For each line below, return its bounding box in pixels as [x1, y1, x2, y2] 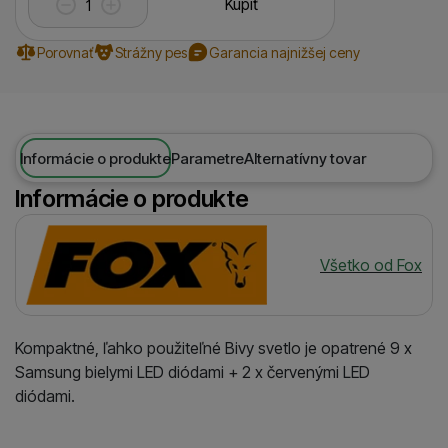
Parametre [171, 148, 244, 168]
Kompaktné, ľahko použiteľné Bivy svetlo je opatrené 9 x [15, 338, 412, 359]
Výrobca [26, 226, 139, 263]
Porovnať [37, 43, 93, 61]
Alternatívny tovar [244, 148, 366, 168]
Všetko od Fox [320, 255, 422, 276]
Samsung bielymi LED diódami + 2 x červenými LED [15, 362, 370, 383]
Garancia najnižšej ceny [209, 43, 360, 61]
